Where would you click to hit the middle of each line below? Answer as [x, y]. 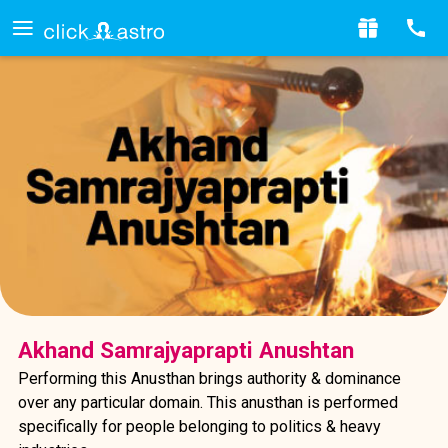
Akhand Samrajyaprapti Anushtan [185, 349]
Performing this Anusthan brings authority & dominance [209, 378]
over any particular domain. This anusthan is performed [207, 402]
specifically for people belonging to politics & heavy [199, 426]
